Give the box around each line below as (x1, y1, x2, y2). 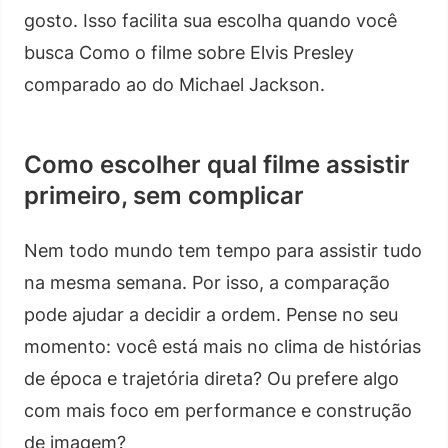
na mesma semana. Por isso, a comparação (24, 271, 390, 293)
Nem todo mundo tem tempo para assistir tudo (24, 239, 422, 261)
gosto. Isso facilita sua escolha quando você (24, 9, 397, 31)
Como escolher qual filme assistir (24, 149, 410, 179)
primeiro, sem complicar (24, 180, 304, 210)
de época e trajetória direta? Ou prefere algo (24, 367, 399, 389)
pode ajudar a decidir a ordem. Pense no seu (24, 303, 398, 325)
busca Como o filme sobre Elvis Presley (24, 41, 354, 63)
